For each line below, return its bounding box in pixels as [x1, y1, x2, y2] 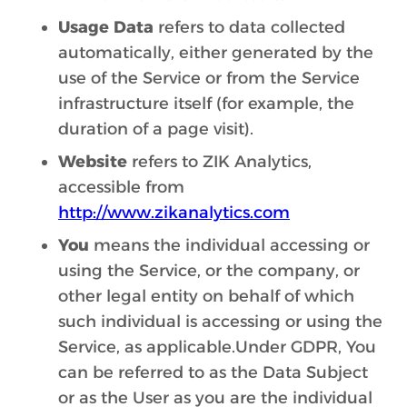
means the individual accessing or [94, 235, 370, 255]
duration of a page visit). [58, 119, 253, 139]
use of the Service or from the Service [58, 68, 360, 88]
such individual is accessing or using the [58, 312, 382, 332]
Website [58, 152, 132, 172]
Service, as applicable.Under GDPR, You [58, 337, 376, 357]
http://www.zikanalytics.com [58, 203, 290, 223]
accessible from [58, 177, 184, 197]
